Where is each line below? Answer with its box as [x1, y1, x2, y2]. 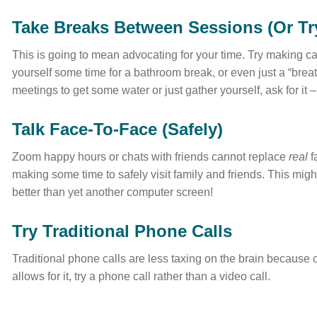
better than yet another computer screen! [12, 186, 214, 198]
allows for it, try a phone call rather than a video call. [12, 270, 271, 282]
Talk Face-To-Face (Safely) [12, 120, 224, 139]
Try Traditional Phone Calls [12, 221, 233, 241]
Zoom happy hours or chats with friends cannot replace [12, 151, 289, 163]
